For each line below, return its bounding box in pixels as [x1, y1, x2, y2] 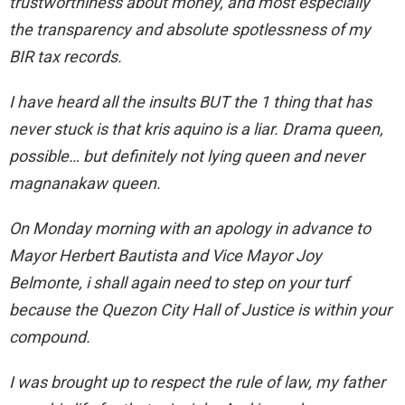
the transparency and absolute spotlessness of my [9, 20, 371, 40]
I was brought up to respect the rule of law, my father [9, 372, 385, 392]
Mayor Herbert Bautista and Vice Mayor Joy [9, 246, 322, 266]
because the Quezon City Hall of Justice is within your [9, 300, 391, 320]
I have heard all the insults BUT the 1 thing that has [9, 92, 372, 112]
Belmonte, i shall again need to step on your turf [9, 273, 349, 293]
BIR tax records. [9, 47, 122, 67]
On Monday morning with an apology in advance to [9, 219, 371, 239]
